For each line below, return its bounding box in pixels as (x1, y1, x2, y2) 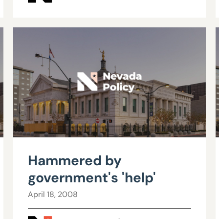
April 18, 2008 (27, 189, 78, 200)
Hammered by (27, 152, 122, 170)
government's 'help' (27, 169, 156, 187)
